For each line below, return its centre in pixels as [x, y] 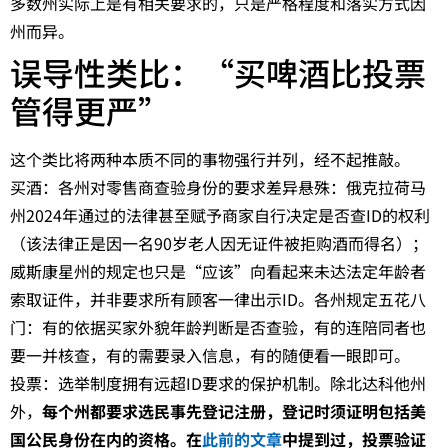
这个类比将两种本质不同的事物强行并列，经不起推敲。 [210, 159]
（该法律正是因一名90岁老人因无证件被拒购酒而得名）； [219, 243]
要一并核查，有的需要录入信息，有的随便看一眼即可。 [210, 355]
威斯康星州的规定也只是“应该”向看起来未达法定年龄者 [218, 271]
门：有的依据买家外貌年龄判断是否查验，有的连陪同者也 [218, 327]
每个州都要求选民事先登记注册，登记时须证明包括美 [234, 411]
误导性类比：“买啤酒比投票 [218, 72]
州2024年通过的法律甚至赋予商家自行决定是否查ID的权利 [220, 215]
